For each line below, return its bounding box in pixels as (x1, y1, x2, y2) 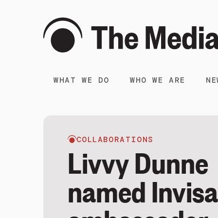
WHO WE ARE (130, 75, 185, 85)
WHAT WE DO (54, 75, 109, 85)
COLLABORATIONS (76, 134, 154, 145)
